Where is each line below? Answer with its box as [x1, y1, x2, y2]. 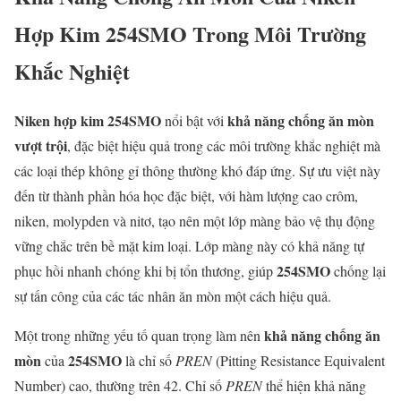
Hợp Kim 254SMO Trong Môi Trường [14, 18, 366, 50]
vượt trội [14, 135, 67, 157]
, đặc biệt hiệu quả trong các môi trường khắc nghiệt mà [67, 136, 380, 156]
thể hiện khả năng [262, 376, 366, 396]
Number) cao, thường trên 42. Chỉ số [14, 376, 226, 396]
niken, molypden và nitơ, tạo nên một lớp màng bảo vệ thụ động [14, 211, 375, 231]
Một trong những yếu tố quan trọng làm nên [14, 326, 264, 346]
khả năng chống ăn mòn [227, 110, 374, 132]
